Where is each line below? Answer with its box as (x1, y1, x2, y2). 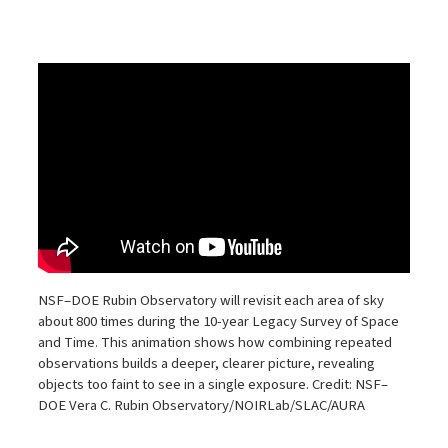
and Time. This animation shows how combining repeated (37, 332, 392, 354)
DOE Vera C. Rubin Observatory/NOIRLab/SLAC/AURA (37, 395, 365, 417)
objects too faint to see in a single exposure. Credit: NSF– (37, 374, 388, 396)
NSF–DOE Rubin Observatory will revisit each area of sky (37, 290, 384, 312)
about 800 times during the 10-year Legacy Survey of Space (37, 311, 399, 333)
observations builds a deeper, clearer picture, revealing (37, 353, 375, 375)
